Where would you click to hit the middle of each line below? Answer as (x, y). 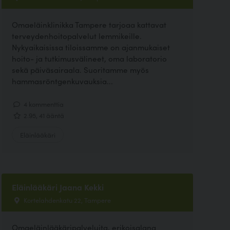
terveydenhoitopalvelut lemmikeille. (76, 36)
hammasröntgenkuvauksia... (62, 81)
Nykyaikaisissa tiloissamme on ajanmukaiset (91, 47)
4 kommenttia (43, 103)
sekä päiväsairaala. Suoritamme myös (80, 70)
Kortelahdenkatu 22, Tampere (66, 199)
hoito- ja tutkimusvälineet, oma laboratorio (89, 59)
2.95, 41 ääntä (43, 115)
